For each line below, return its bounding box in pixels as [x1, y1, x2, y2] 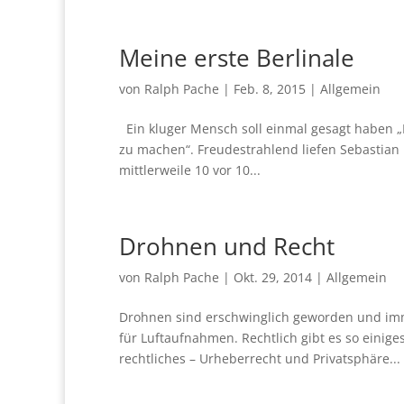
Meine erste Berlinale [119, 41, 354, 74]
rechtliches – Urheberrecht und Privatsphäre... [119, 349, 400, 367]
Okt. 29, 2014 [234, 268, 312, 286]
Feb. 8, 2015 [234, 79, 306, 97]
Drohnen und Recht [119, 229, 335, 262]
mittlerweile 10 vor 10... [119, 161, 261, 179]
